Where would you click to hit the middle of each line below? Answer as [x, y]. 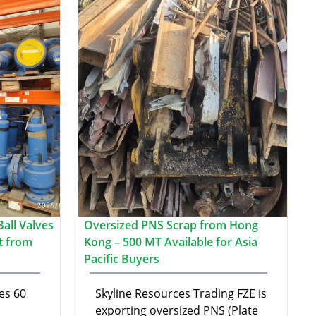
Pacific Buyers [122, 259]
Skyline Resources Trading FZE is [181, 293]
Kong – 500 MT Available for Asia [171, 242]
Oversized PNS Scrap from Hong [171, 225]
